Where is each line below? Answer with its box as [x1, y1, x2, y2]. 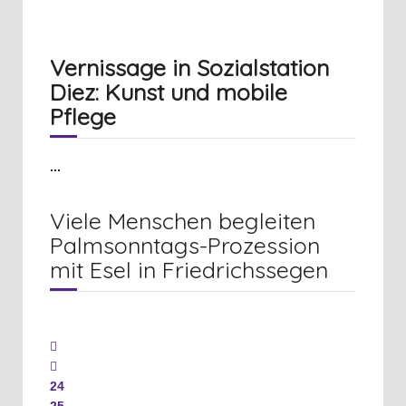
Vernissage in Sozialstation [50, 53, 329, 82]
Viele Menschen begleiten [50, 206, 315, 235]
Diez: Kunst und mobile [50, 77, 287, 106]
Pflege [50, 101, 116, 130]
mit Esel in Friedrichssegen [50, 255, 328, 284]
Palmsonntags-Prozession [50, 230, 320, 259]
